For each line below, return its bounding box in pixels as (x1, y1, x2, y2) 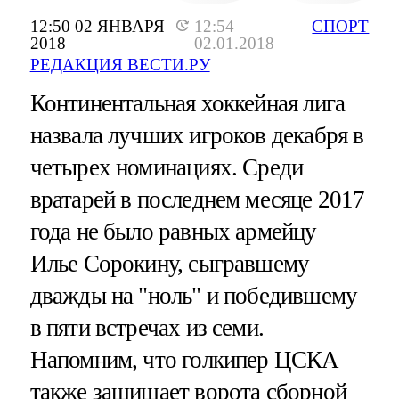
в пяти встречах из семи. (29, 314, 265, 342)
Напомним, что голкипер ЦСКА (29, 346, 339, 374)
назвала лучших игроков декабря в (29, 122, 364, 150)
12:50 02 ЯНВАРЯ (29, 17, 165, 37)
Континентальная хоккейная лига (29, 90, 346, 118)
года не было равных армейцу (29, 218, 317, 246)
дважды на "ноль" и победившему (29, 282, 358, 310)
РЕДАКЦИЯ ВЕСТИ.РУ (29, 55, 210, 75)
